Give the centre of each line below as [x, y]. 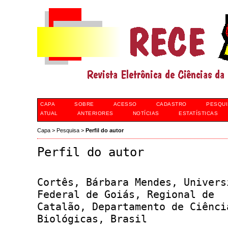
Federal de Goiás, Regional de [126, 194]
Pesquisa [68, 131]
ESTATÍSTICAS [198, 113]
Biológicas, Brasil [92, 219]
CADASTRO [171, 104]
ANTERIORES [95, 113]
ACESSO [125, 104]
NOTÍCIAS [146, 113]
